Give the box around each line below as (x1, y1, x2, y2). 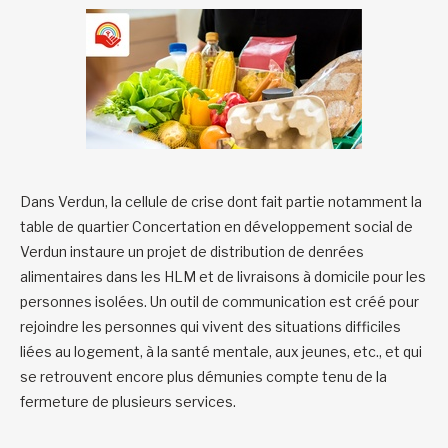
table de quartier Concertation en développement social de (20, 217, 413, 235)
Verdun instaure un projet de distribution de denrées (20, 242, 364, 260)
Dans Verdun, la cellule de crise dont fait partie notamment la (20, 192, 422, 210)
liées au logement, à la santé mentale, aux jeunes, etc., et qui (20, 342, 422, 360)
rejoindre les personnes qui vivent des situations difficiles (20, 317, 401, 335)
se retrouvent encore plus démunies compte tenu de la (20, 367, 387, 385)
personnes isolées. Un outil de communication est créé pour (20, 292, 419, 310)
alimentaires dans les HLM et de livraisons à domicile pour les (20, 267, 426, 285)
